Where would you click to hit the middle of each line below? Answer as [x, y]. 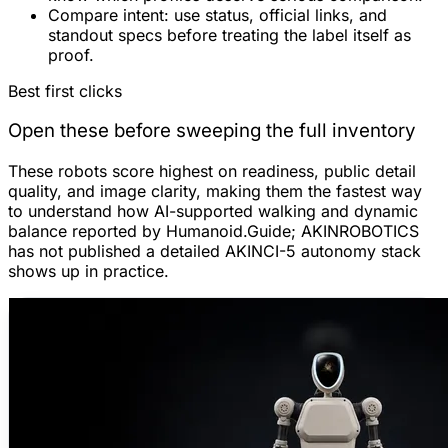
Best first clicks [65, 90]
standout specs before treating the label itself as [229, 34]
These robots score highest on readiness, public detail [212, 171]
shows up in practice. [88, 271]
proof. [71, 54]
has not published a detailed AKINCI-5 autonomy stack [214, 251]
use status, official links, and [278, 14]
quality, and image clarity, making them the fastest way [215, 191]
